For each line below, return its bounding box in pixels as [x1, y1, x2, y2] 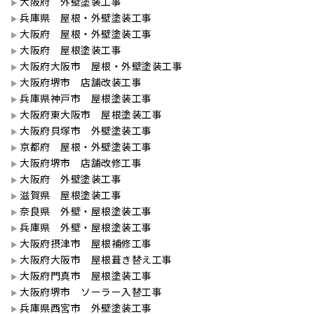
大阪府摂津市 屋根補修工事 [20, 236, 152, 251]
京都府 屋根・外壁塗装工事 [20, 139, 152, 154]
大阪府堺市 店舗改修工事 [20, 156, 142, 170]
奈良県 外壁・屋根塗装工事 [20, 204, 152, 219]
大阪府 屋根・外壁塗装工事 [20, 27, 152, 41]
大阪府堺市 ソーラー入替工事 [20, 285, 162, 299]
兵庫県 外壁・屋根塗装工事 [20, 220, 152, 235]
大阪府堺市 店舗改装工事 [20, 75, 142, 90]
